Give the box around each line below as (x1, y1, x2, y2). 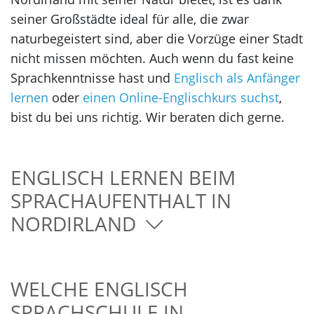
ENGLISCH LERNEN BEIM (11, 163, 235, 191)
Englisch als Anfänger (174, 69, 300, 86)
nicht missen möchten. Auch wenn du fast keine (11, 49, 294, 67)
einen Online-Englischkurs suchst (83, 88, 279, 106)
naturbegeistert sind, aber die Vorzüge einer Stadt (11, 29, 303, 47)
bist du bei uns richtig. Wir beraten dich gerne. (11, 108, 285, 125)
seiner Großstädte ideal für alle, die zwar (11, 10, 249, 27)
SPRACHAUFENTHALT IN (11, 186, 231, 214)
